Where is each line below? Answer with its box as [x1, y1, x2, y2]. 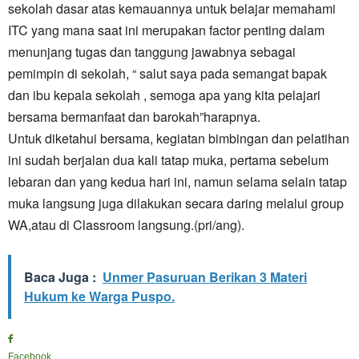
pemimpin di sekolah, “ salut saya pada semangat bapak [8, 64, 327, 83]
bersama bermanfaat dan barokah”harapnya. [8, 107, 260, 126]
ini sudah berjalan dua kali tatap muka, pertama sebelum [8, 151, 329, 169]
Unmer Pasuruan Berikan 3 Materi [103, 268, 307, 286]
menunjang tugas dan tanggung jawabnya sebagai [8, 42, 296, 61]
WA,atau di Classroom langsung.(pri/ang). [8, 216, 244, 234]
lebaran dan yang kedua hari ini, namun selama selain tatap [8, 172, 347, 191]
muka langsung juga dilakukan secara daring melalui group [8, 194, 344, 212]
